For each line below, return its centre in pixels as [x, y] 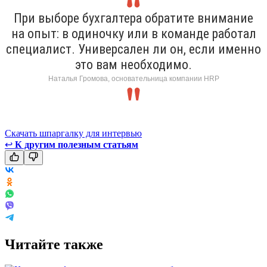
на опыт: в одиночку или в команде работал [133, 33]
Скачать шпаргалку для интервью [73, 133]
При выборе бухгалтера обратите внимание [133, 18]
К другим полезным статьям [77, 144]
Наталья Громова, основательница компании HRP [133, 78]
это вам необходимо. [133, 64]
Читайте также [54, 244]
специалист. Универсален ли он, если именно [133, 49]
